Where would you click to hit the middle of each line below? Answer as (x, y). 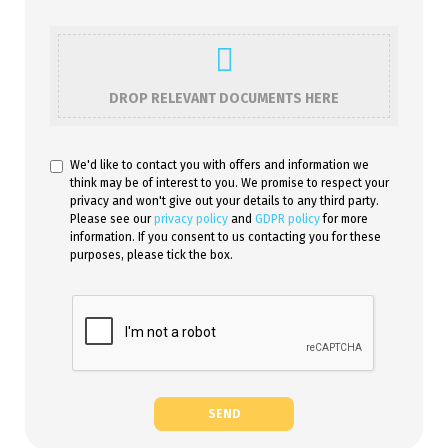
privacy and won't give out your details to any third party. (224, 200)
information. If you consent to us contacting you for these (225, 236)
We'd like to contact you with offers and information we (219, 164)
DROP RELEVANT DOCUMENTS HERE (224, 98)
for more (344, 218)
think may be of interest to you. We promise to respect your (229, 182)
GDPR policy (287, 218)
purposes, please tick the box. (151, 254)
